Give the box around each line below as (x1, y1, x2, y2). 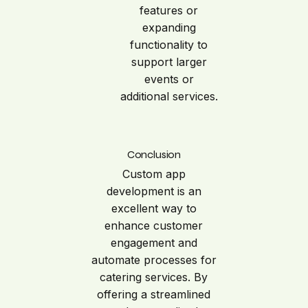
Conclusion (126, 148, 181, 162)
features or (140, 3, 199, 18)
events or (144, 72, 194, 87)
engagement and (110, 236, 197, 250)
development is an (106, 184, 201, 199)
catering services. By (100, 270, 208, 285)
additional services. (120, 89, 218, 104)
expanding (142, 21, 196, 35)
